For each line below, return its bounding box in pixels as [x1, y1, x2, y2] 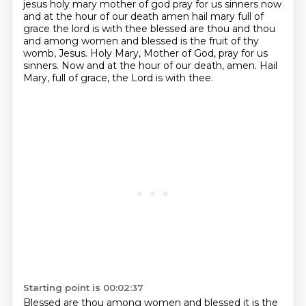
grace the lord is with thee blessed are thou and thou [23, 23, 275, 35]
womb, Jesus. [23, 47, 90, 59]
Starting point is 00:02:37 [23, 282, 143, 293]
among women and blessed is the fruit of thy [43, 35, 259, 47]
